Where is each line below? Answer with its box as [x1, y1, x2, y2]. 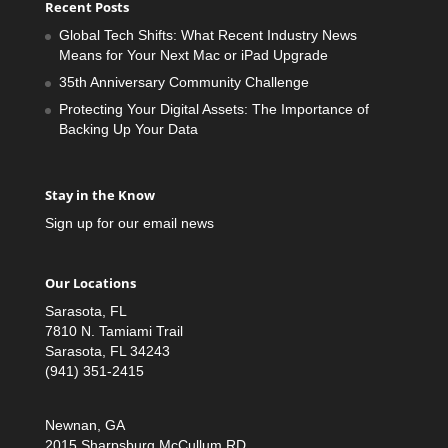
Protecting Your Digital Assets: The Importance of [58, 101, 369, 118]
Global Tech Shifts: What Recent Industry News [58, 27, 357, 44]
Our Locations [44, 273, 136, 292]
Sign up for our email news [44, 215, 214, 232]
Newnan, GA [44, 416, 125, 433]
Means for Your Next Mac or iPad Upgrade [58, 47, 328, 64]
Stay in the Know [44, 186, 155, 205]
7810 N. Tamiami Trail [44, 322, 183, 339]
